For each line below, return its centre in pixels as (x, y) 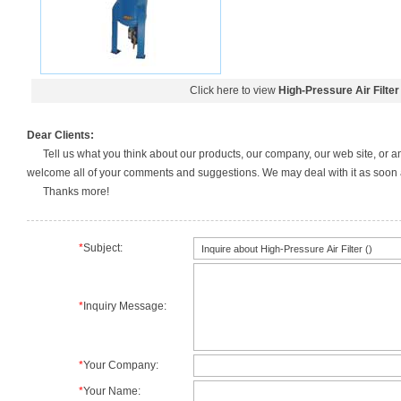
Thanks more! (68, 192)
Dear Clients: (60, 135)
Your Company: (121, 365)
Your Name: (112, 391)
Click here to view (234, 90)
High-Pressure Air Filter (338, 90)
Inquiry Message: (125, 306)
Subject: (103, 248)
